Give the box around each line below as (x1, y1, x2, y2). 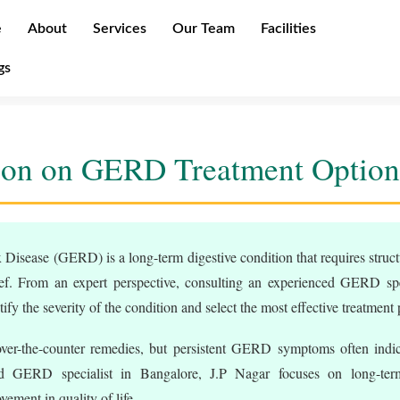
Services (93, 21, 146, 36)
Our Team (172, 21, 235, 36)
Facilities (261, 21, 316, 36)
